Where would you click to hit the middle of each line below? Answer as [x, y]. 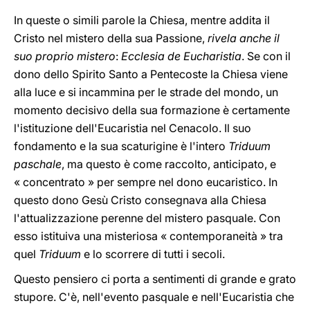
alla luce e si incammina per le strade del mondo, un [146, 92]
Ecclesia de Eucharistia [180, 56]
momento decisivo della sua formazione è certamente [152, 110]
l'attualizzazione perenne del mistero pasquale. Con [147, 218]
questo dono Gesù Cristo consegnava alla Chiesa [140, 200]
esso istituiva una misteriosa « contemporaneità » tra [148, 236]
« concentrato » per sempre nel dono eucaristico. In [146, 182]
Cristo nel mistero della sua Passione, [109, 38]
